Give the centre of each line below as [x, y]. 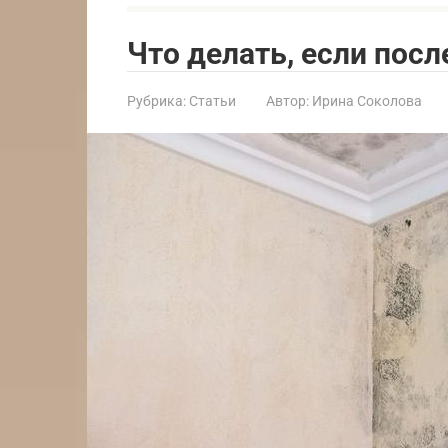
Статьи [212, 100]
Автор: [287, 100]
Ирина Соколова [367, 100]
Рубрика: [156, 100]
